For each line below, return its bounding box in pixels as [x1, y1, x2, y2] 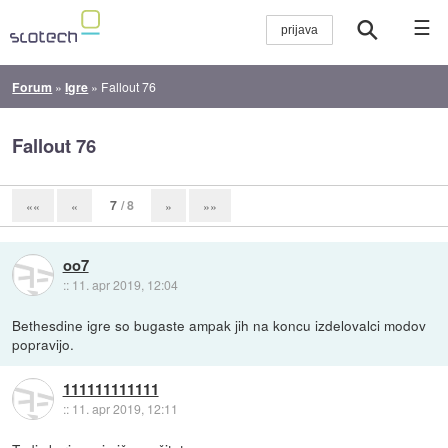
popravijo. [12, 333, 75, 354]
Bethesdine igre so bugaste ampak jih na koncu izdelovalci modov [12, 314, 427, 335]
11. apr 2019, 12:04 [71, 275, 178, 293]
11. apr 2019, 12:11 [71, 400, 178, 418]
